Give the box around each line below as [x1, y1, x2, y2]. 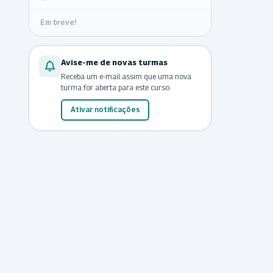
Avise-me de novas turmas [61, 57, 168, 67]
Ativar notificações [70, 105, 140, 114]
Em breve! [40, 17, 76, 27]
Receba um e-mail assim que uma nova [61, 71, 191, 81]
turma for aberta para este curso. [61, 82, 171, 92]
